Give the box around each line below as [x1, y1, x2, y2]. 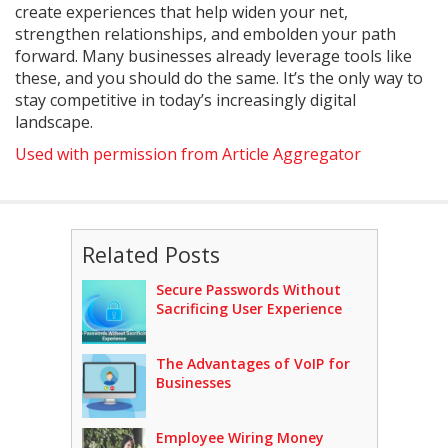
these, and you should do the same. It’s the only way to [15, 67, 423, 90]
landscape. [15, 111, 93, 134]
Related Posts [81, 240, 220, 270]
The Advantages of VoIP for [155, 354, 350, 374]
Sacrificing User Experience [155, 299, 342, 319]
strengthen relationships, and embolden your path [15, 23, 396, 46]
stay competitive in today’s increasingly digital [15, 89, 356, 112]
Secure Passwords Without [155, 280, 341, 300]
